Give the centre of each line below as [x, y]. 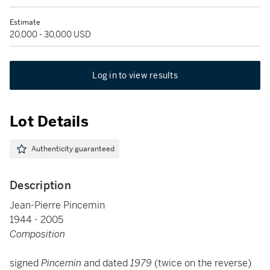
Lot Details [49, 122]
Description [40, 185]
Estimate [25, 22]
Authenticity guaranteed [73, 149]
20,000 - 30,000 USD [50, 34]
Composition [37, 234]
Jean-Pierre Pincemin [57, 205]
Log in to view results [135, 75]
